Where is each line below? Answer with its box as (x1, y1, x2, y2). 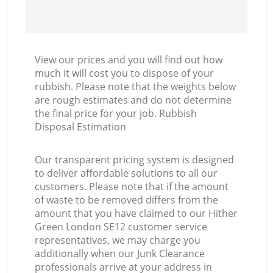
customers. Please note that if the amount (35, 180, 229, 194)
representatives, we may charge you (35, 233, 201, 247)
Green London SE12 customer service (35, 220, 208, 234)
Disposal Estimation (35, 120, 127, 134)
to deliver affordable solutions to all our (35, 166, 218, 180)
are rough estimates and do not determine (35, 93, 232, 107)
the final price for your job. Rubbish (35, 107, 197, 121)
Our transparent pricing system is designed (35, 153, 235, 167)
